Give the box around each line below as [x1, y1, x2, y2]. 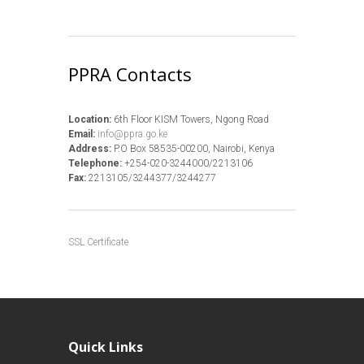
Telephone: [68, 158, 124, 169]
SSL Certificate [68, 236, 128, 248]
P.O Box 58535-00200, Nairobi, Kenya [111, 143, 275, 154]
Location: [68, 114, 111, 125]
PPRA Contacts [68, 62, 192, 86]
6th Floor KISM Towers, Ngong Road [111, 114, 269, 125]
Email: [68, 128, 95, 140]
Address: [68, 143, 111, 154]
